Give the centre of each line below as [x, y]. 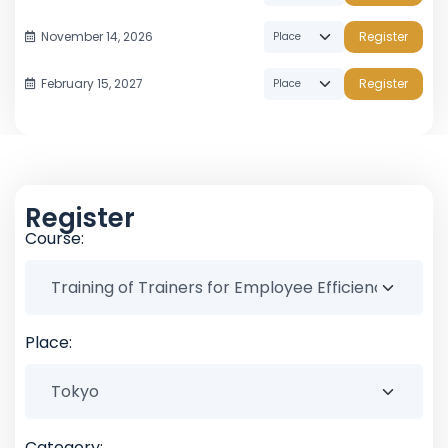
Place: [48, 343]
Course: [54, 239]
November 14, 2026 [97, 36]
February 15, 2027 [92, 83]
